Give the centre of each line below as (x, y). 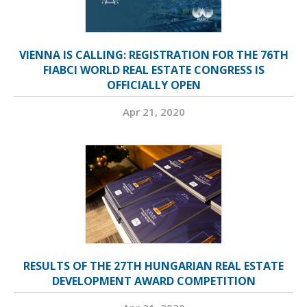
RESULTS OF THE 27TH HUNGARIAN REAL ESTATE (153, 266)
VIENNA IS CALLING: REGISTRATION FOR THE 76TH (153, 55)
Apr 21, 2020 (153, 112)
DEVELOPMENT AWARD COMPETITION (153, 281)
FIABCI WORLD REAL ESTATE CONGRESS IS (153, 70)
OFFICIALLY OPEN (153, 85)
